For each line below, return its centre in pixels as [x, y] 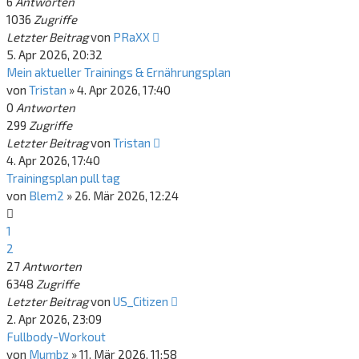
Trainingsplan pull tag [63, 178]
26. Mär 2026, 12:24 [127, 196]
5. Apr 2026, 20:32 [54, 54]
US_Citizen [141, 301]
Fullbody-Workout [56, 337]
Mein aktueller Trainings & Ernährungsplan [119, 72]
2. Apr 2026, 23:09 [54, 319]
